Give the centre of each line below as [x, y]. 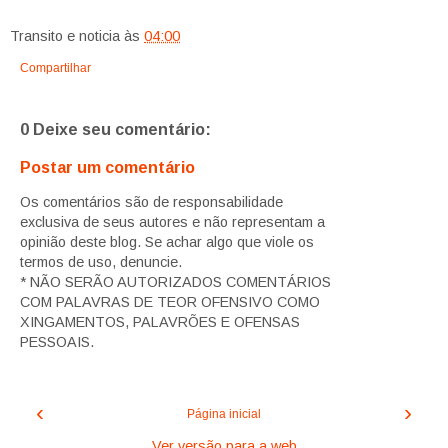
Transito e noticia [65, 36]
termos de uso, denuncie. [101, 261]
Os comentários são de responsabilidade [151, 201]
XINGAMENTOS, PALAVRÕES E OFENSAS [160, 321]
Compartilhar [55, 68]
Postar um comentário [107, 167]
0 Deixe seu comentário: [115, 130]
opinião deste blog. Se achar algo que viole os [167, 241]
